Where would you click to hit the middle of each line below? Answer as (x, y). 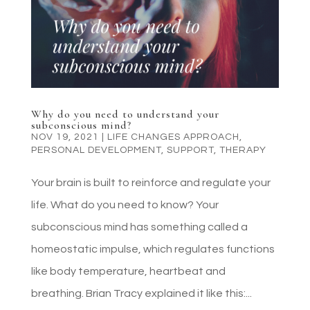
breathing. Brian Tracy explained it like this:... (141, 293)
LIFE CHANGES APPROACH (173, 137)
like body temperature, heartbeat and (128, 271)
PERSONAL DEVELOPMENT (96, 150)
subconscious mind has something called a (139, 227)
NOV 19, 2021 (65, 137)
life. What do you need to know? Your (125, 204)
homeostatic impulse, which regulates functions (153, 249)
